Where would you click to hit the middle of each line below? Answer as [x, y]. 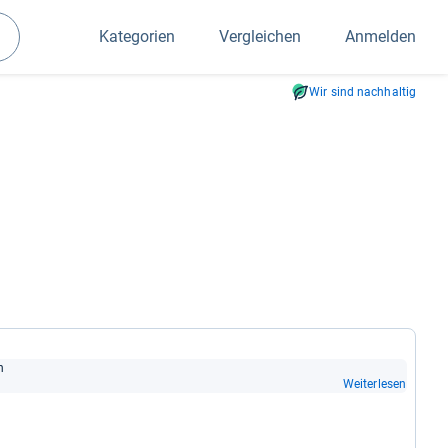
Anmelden [380, 36]
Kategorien [137, 36]
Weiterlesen [374, 384]
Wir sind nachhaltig [362, 92]
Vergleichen [260, 36]
